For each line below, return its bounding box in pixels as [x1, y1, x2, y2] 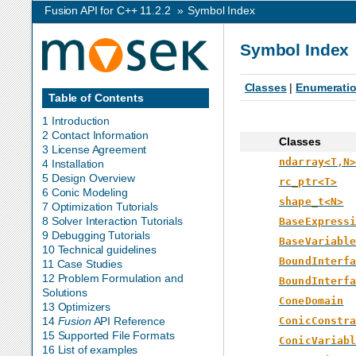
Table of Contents [48, 91, 144, 104]
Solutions [42, 286, 87, 300]
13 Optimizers [42, 300, 111, 314]
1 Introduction [42, 114, 110, 128]
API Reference [91, 315, 165, 328]
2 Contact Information [42, 129, 149, 142]
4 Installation [42, 157, 105, 171]
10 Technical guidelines [42, 243, 157, 257]
